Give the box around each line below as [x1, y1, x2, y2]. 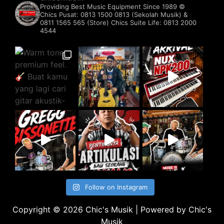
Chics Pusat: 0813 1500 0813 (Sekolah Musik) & [40, 10, 187, 18]
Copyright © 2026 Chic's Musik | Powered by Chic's [12, 204, 211, 214]
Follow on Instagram [85, 182, 148, 191]
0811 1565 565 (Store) [40, 18, 111, 26]
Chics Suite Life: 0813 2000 [111, 18, 196, 26]
